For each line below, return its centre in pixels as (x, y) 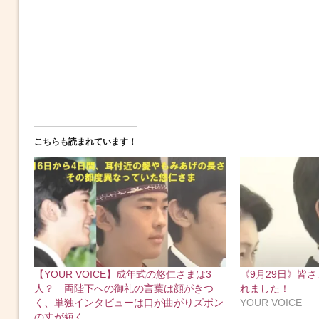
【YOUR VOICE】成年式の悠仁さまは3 (122, 274)
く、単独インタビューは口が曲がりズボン (129, 302)
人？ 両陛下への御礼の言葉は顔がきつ (124, 288)
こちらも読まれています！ (85, 142)
